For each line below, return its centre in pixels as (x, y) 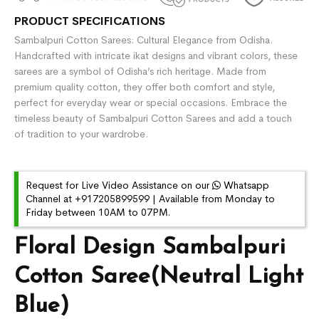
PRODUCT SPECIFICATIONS (90, 21)
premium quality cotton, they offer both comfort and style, (145, 87)
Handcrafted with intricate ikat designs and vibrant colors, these (156, 56)
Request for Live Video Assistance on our (119, 185)
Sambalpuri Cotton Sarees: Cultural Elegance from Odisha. (144, 40)
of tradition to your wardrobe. (82, 134)
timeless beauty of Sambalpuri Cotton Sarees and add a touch (153, 119)
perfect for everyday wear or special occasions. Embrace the (151, 103)
